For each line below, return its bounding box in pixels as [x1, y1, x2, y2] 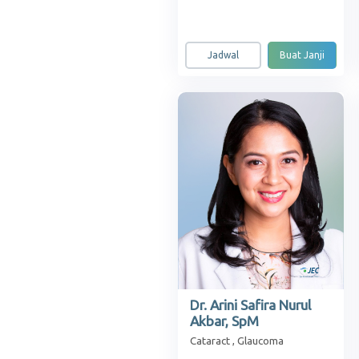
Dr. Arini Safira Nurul [190, 297, 311, 313]
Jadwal [208, 49, 240, 60]
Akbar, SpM [190, 313, 259, 329]
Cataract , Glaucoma [190, 335, 284, 348]
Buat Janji [280, 49, 325, 60]
